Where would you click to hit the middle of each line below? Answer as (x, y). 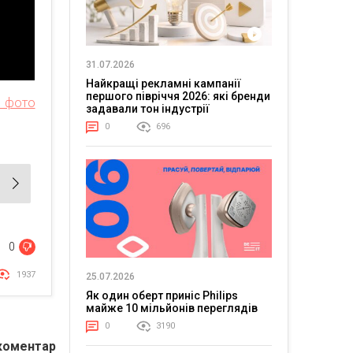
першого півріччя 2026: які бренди (178, 96)
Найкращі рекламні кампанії (163, 83)
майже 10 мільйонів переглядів (171, 308)
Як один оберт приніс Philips (162, 296)
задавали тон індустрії (147, 108)
